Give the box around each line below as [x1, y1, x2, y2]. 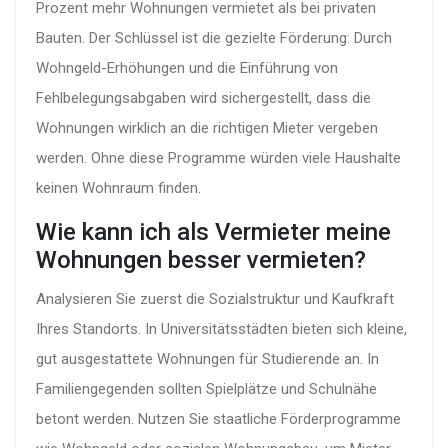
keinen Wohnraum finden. [36, 179, 201, 198]
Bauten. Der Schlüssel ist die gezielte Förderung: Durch [36, 29, 392, 48]
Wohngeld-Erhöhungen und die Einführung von [36, 59, 338, 78]
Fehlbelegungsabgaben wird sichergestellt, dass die [36, 89, 371, 108]
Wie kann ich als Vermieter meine [36, 218, 391, 247]
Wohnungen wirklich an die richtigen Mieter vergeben [36, 119, 378, 138]
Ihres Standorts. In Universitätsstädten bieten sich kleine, [36, 320, 407, 339]
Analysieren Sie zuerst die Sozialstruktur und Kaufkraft [36, 290, 394, 309]
